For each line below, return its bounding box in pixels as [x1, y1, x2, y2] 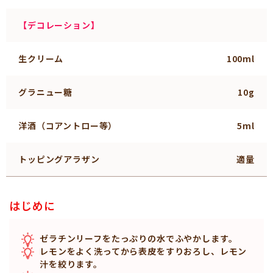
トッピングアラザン [18, 152, 100, 165]
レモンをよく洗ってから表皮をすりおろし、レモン [40, 244, 247, 257]
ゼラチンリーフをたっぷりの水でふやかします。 [40, 232, 238, 244]
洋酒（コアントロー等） [18, 119, 118, 132]
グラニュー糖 [18, 85, 73, 98]
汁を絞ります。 [40, 257, 102, 270]
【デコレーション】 [18, 18, 100, 31]
